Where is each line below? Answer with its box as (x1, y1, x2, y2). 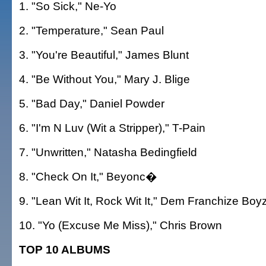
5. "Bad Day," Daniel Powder (19, 97, 164, 110)
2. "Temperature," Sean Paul (19, 24, 164, 37)
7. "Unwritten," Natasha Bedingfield (19, 145, 197, 159)
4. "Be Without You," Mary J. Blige (19, 72, 190, 85)
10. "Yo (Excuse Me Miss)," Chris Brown (19, 218, 222, 232)
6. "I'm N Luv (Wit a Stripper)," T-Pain (19, 121, 205, 134)
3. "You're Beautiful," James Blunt (19, 48, 189, 61)
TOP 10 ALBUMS (19, 243, 110, 256)
